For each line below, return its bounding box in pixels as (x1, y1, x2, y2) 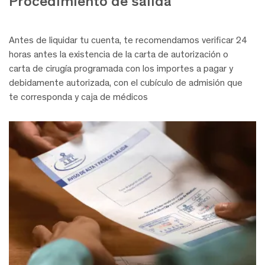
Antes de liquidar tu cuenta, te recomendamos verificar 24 (9, 34, 247, 46)
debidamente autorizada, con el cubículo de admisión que (9, 77, 243, 89)
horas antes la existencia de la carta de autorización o (9, 49, 228, 60)
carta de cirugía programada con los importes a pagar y (9, 63, 233, 75)
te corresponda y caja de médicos (9, 91, 148, 103)
